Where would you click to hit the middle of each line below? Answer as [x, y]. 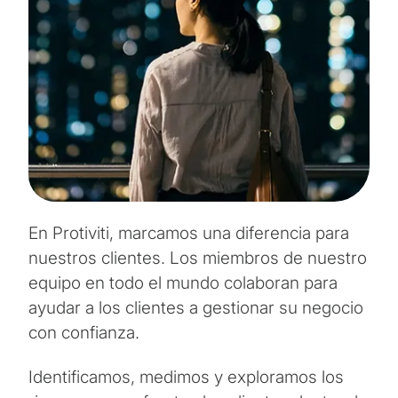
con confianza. [84, 332]
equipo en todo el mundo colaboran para [183, 283]
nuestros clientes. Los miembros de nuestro [198, 258]
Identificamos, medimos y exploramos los [186, 377]
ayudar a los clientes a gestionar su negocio [196, 307]
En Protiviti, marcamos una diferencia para [189, 233]
